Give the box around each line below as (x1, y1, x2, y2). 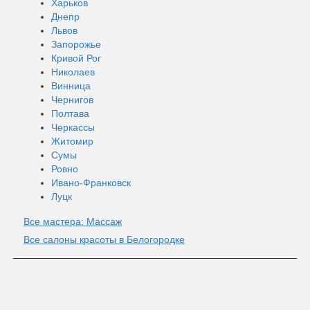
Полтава (51, 107, 89, 119)
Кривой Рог (51, 52, 101, 64)
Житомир (51, 135, 93, 147)
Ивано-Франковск (51, 176, 131, 188)
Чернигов (51, 93, 93, 105)
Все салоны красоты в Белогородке (24, 233, 185, 245)
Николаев (51, 66, 95, 77)
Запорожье (51, 38, 101, 50)
